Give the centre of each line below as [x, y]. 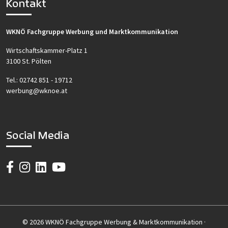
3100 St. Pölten [29, 61]
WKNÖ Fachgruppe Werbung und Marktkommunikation [92, 32]
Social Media [38, 135]
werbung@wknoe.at [37, 91]
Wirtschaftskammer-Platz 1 [47, 51]
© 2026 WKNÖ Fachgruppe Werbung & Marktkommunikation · [114, 222]
